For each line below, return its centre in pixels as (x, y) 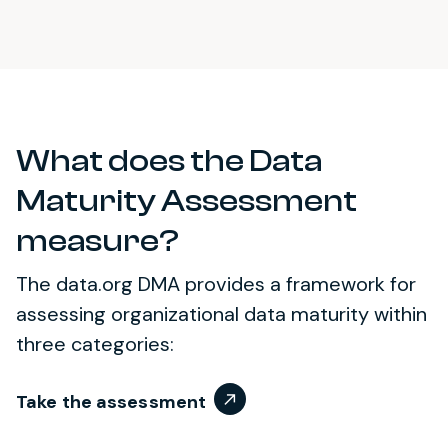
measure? (97, 240)
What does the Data (169, 160)
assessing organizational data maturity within (221, 313)
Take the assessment (111, 401)
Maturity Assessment (186, 200)
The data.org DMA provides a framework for (216, 283)
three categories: (95, 343)
